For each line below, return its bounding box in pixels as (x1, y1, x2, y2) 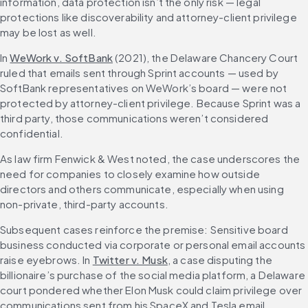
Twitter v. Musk (92, 253, 168, 267)
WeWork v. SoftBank (10, 51, 113, 65)
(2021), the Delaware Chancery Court (115, 51, 298, 65)
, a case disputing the (167, 253, 272, 267)
